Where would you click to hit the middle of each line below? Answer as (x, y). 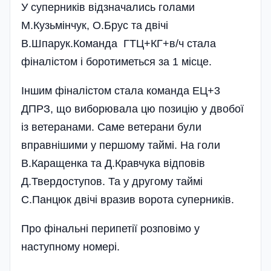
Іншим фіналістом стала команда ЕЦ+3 (121, 91)
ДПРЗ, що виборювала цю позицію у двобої (132, 109)
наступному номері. (70, 247)
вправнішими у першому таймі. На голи (121, 145)
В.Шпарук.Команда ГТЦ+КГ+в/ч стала (119, 44)
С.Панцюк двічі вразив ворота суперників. (128, 200)
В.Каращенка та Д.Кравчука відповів (113, 164)
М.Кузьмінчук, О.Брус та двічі (95, 26)
